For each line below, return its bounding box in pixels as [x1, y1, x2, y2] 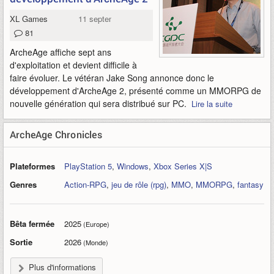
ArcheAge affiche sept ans [10, 46, 111, 58]
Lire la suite [191, 98, 232, 109]
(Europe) [81, 219, 109, 229]
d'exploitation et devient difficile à [10, 59, 137, 71]
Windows [117, 160, 149, 172]
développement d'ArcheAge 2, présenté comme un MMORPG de [10, 84, 261, 97]
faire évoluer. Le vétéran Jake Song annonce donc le [10, 72, 214, 84]
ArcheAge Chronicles [10, 128, 102, 141]
